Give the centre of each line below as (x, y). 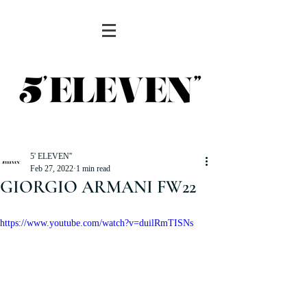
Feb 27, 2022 (52, 169)
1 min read (93, 169)
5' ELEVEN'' (51, 156)
